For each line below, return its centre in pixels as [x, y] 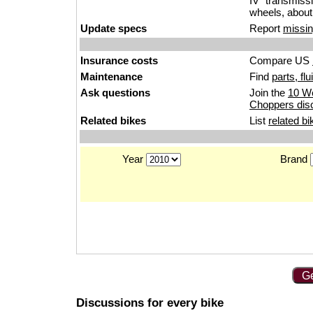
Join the [269, 93]
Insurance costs [119, 60]
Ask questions [115, 93]
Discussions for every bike [150, 303]
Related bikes [113, 121]
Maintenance [111, 77]
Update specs [114, 28]
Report [266, 28]
